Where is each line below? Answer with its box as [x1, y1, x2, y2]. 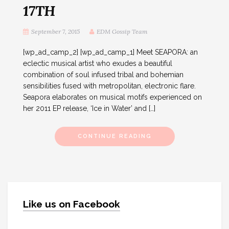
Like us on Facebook [23, 198, 120, 210]
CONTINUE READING [77, 132, 152, 140]
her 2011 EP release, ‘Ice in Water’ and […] [23, 104, 155, 112]
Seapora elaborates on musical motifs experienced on [23, 93, 202, 101]
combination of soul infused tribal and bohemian [23, 70, 184, 79]
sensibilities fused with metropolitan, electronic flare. [23, 81, 196, 90]
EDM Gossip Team [97, 27, 148, 35]
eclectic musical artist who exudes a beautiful [23, 59, 172, 67]
